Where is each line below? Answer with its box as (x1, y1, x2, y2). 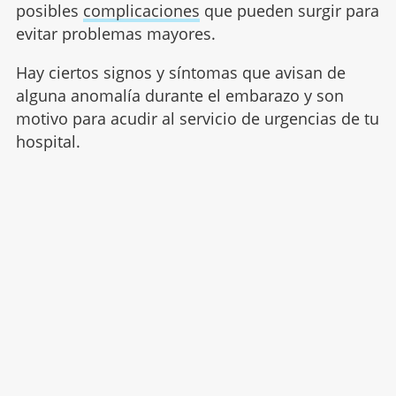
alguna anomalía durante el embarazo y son (15, 85, 344, 106)
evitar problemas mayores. (15, 23, 216, 44)
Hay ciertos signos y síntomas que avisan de (15, 62, 346, 83)
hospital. (15, 131, 85, 152)
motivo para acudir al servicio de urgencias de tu (15, 108, 379, 129)
